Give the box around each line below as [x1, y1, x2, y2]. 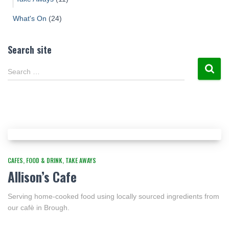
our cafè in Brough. [8, 203, 70, 212]
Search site [8, 43, 52, 56]
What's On [13, 14, 47, 22]
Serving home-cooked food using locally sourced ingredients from [8, 192, 219, 200]
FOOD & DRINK [26, 156, 62, 165]
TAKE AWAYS [65, 156, 96, 165]
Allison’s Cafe [8, 167, 77, 186]
